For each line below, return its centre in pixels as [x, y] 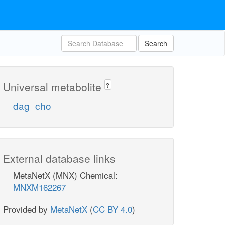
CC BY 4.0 [113, 209]
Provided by [27, 209]
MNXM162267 [39, 187]
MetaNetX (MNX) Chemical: [65, 175]
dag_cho [32, 106]
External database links [59, 158]
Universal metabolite [54, 87]
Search [156, 43]
